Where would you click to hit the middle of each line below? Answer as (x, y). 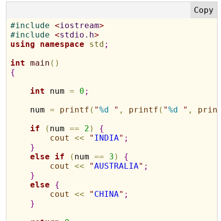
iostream (80, 25)
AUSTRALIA (117, 166)
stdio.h (77, 35)
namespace (62, 44)
